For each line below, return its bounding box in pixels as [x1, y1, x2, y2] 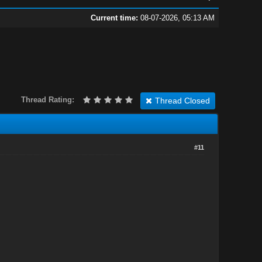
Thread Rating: [20, 95, 74, 104]
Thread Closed [154, 95, 210, 105]
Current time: [90, 13, 138, 22]
